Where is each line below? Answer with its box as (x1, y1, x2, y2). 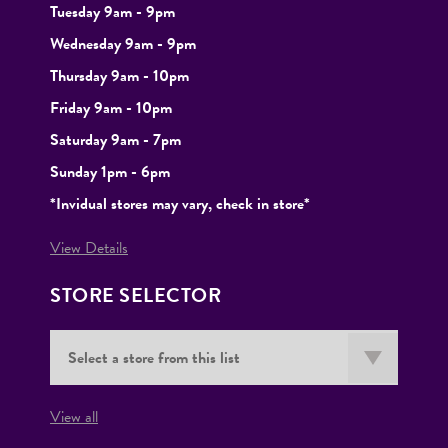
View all (50, 405, 98, 430)
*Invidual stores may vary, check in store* (50, 192, 310, 217)
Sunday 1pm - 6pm (50, 160, 170, 185)
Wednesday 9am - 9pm (50, 32, 200, 57)
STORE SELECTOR (50, 280, 221, 311)
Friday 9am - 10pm (50, 96, 172, 121)
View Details (50, 236, 128, 261)
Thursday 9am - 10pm (50, 64, 189, 89)
